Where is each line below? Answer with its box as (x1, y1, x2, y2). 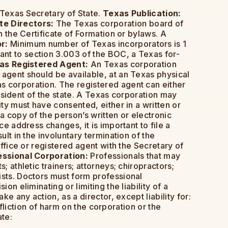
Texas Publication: (102, 8, 181, 19)
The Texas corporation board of (53, 18, 184, 29)
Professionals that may (88, 151, 181, 161)
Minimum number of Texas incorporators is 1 (8, 39, 187, 49)
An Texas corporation (88, 59, 177, 70)
